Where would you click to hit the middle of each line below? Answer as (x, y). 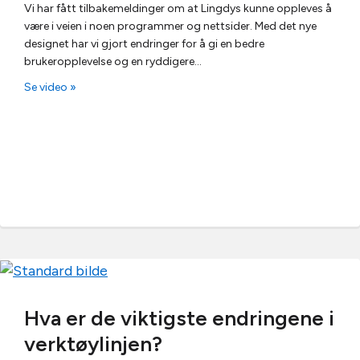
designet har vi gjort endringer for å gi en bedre (144, 44)
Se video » (50, 87)
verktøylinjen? (93, 344)
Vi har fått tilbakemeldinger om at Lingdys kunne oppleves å (178, 8)
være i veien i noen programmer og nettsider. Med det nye (170, 26)
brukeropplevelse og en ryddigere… (113, 61)
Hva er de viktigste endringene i (179, 318)
